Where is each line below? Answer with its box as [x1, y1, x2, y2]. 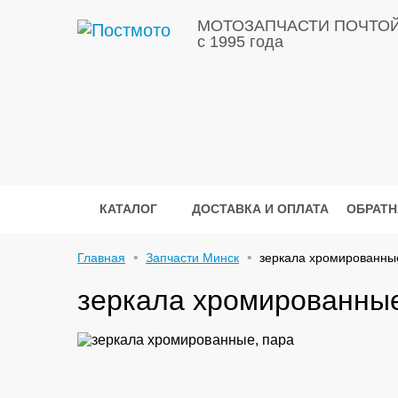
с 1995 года [197, 33, 283, 51]
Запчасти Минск [146, 251, 239, 266]
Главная [77, 251, 125, 266]
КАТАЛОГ [96, 202, 161, 217]
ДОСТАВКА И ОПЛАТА [192, 202, 329, 217]
